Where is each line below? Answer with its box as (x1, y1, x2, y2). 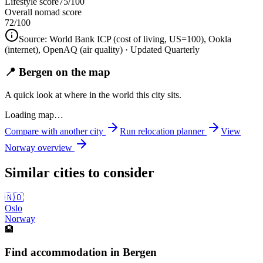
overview (35, 143, 75, 153)
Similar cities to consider (5, 165, 154, 181)
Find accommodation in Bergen (5, 245, 157, 258)
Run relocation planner (120, 126, 204, 137)
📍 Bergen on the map (5, 66, 110, 79)
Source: (19, 33, 49, 44)
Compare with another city (5, 126, 103, 137)
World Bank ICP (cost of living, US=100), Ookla (49, 33, 231, 44)
